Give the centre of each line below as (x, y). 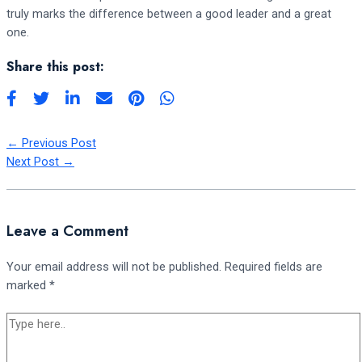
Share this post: (55, 67)
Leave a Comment (67, 230)
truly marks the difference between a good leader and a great (169, 14)
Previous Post (57, 143)
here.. (20, 340)
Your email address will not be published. (114, 267)
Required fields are (274, 267)
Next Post (34, 161)
